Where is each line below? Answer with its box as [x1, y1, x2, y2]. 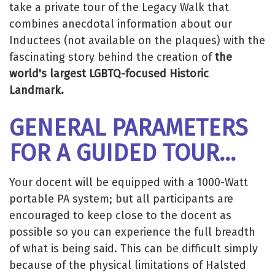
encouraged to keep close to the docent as [9, 208, 231, 222]
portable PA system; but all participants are [9, 192, 233, 206]
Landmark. [9, 83, 64, 98]
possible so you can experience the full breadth [9, 225, 255, 239]
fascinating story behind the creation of [9, 50, 215, 64]
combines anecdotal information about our [9, 17, 232, 31]
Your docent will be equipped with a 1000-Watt [9, 175, 248, 189]
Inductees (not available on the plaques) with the [9, 34, 265, 48]
